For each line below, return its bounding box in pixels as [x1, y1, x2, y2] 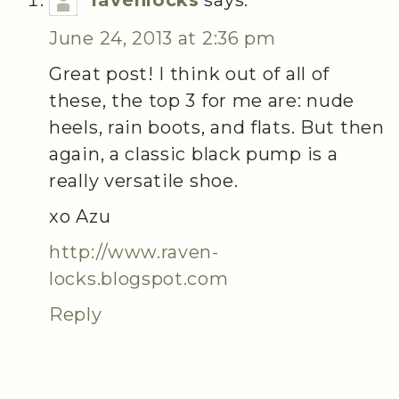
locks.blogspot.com [49, 267, 229, 289]
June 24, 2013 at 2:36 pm [49, 27, 276, 49]
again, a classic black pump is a [49, 142, 338, 165]
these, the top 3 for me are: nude [49, 89, 355, 111]
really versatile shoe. [49, 169, 239, 191]
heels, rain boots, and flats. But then [49, 116, 385, 138]
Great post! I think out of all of [49, 62, 330, 85]
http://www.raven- [49, 240, 219, 263]
